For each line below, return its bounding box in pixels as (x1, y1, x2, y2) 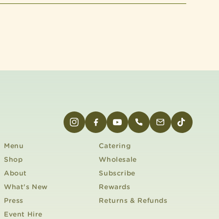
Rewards (99, 182, 131, 191)
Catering (99, 141, 131, 150)
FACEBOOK (90, 123, 133, 132)
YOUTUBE (112, 123, 150, 132)
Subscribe (99, 169, 135, 177)
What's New (3, 182, 48, 191)
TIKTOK (176, 123, 205, 132)
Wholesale (99, 155, 137, 164)
